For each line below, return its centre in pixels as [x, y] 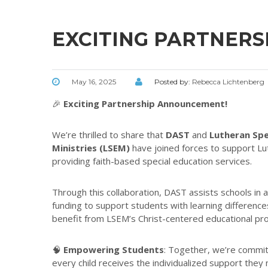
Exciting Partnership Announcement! [145, 104]
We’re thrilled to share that [109, 135]
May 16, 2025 [94, 82]
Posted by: [173, 82]
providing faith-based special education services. [152, 161]
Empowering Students [114, 250]
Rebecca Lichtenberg [228, 82]
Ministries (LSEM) [91, 148]
